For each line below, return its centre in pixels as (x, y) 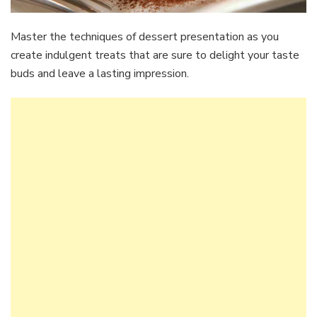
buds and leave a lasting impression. (100, 73)
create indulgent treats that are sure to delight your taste (155, 55)
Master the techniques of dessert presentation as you (145, 36)
